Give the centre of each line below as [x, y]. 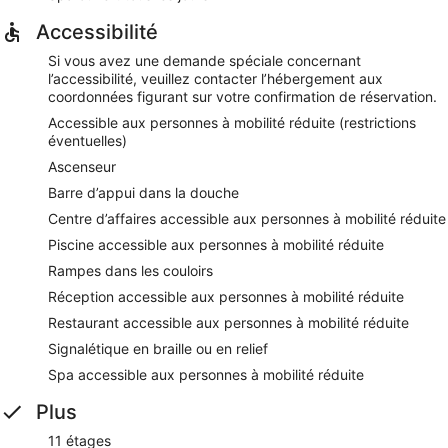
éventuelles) [87, 140]
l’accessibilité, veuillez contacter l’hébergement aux [215, 78]
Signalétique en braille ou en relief [158, 348]
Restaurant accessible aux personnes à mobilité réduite [228, 322]
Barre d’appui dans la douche [143, 192]
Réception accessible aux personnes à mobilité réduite [226, 296]
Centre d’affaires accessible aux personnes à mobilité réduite [247, 218]
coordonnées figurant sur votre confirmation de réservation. [242, 96]
